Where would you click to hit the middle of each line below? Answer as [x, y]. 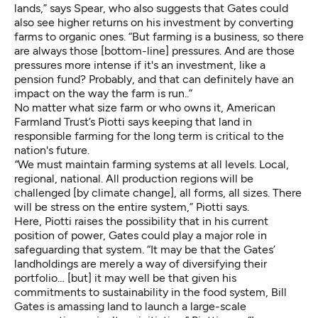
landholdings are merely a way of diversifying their [141, 263]
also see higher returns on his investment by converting [154, 22]
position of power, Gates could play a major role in [141, 235]
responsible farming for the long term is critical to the [149, 136]
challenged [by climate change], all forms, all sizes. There [158, 192]
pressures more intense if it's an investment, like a [140, 65]
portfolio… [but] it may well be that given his [125, 278]
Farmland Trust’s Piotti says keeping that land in [133, 121]
